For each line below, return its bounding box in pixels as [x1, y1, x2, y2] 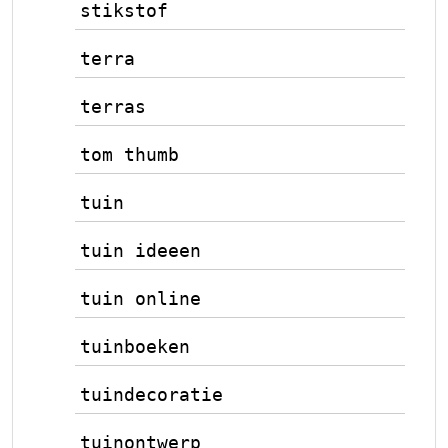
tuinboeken [80, 336, 190, 357]
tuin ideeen [80, 240, 201, 261]
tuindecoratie [80, 384, 223, 405]
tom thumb [80, 144, 179, 165]
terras [80, 96, 146, 117]
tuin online [80, 288, 201, 309]
